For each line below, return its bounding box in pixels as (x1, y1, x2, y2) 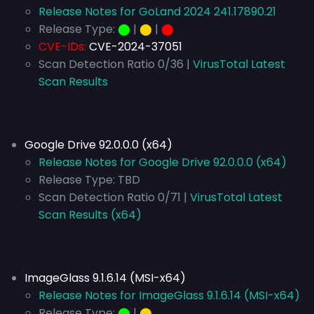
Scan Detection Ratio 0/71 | (39, 189, 187, 205)
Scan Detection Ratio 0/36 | (39, 56, 190, 72)
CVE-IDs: (39, 39, 86, 55)
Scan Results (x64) (39, 207, 142, 223)
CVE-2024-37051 (89, 39, 182, 55)
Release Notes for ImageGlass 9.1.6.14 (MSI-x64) (39, 287, 300, 303)
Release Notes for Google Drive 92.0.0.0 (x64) (39, 154, 287, 170)
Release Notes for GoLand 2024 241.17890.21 (39, 4, 276, 20)
